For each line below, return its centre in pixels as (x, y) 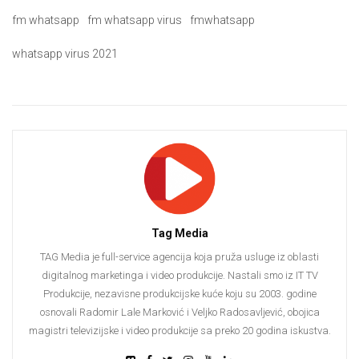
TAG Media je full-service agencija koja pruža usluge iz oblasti (179, 257)
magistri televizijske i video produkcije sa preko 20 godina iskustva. (179, 331)
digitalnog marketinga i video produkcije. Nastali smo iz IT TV (179, 276)
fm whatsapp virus (135, 20)
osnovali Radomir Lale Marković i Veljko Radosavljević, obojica (179, 313)
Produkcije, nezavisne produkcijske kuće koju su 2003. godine (179, 294)
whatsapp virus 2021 (65, 54)
